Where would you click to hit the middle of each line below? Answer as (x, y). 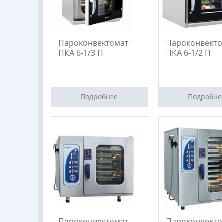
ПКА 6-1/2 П (188, 52)
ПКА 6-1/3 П (81, 52)
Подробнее (99, 96)
